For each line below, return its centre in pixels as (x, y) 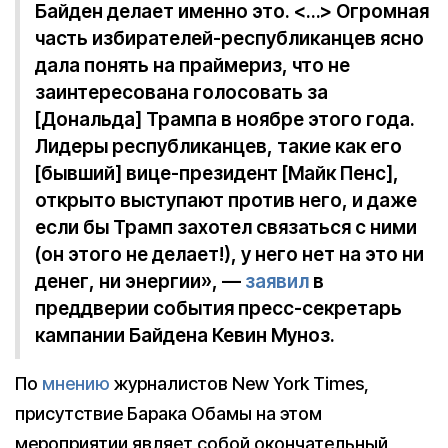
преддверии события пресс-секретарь (218, 309)
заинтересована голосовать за (181, 93)
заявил (277, 282)
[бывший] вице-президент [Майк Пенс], (217, 174)
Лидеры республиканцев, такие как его (218, 147)
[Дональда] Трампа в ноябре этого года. (225, 120)
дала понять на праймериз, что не (192, 66)
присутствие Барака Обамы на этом (168, 414)
